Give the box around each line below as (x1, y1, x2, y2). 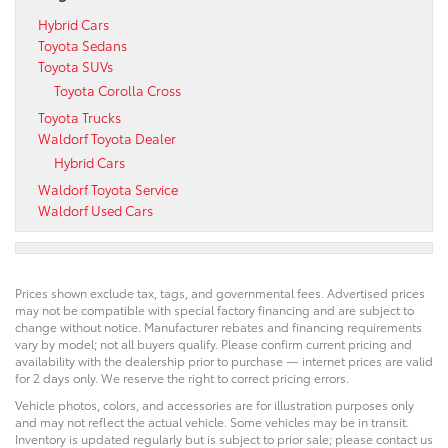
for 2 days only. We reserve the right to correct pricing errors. (15, 368, 349, 386)
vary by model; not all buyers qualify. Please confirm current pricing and (15, 334, 412, 352)
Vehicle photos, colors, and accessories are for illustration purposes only (15, 395, 414, 413)
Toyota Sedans (38, 35, 127, 54)
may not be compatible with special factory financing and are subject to (15, 300, 414, 318)
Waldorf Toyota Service (38, 179, 178, 198)
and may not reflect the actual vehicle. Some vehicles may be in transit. (15, 412, 409, 430)
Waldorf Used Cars (38, 200, 153, 219)
